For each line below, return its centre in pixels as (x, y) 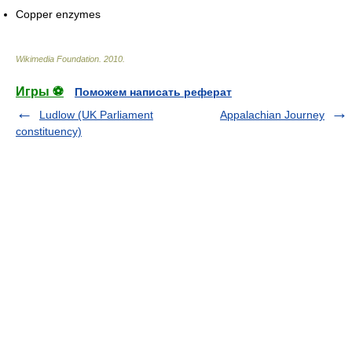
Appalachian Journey (272, 115)
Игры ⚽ (40, 92)
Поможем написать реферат (153, 92)
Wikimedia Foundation (57, 59)
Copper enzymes (58, 15)
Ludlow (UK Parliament (96, 115)
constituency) (49, 132)
